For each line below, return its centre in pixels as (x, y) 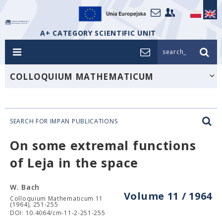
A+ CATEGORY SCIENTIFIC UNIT (98, 33)
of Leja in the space (74, 163)
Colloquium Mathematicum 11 (57, 198)
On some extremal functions (103, 145)
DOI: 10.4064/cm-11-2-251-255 (58, 213)
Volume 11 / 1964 (168, 196)
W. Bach (25, 187)
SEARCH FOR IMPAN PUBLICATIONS (64, 121)
